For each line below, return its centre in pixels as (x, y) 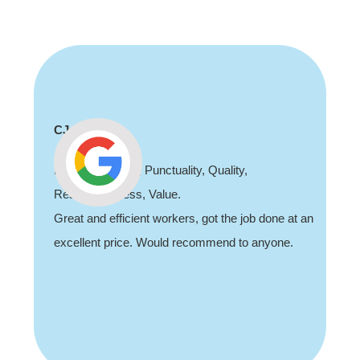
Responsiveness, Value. (118, 194)
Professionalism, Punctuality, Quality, (151, 170)
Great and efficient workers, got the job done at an (184, 219)
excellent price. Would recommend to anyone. (174, 243)
